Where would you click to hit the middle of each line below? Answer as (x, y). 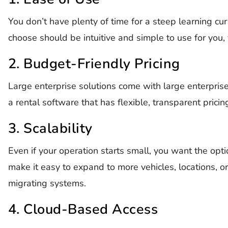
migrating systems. (47, 183)
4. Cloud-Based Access (83, 209)
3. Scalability (50, 128)
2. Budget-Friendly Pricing (94, 64)
